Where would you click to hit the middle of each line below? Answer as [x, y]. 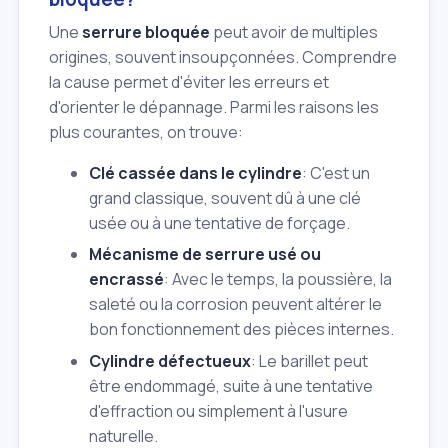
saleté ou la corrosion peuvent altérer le [235, 304]
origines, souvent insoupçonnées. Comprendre [223, 56]
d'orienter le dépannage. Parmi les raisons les [214, 106]
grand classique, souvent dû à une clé [225, 197]
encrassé [126, 279]
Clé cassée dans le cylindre [195, 172]
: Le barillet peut [309, 360]
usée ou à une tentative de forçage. [219, 222]
